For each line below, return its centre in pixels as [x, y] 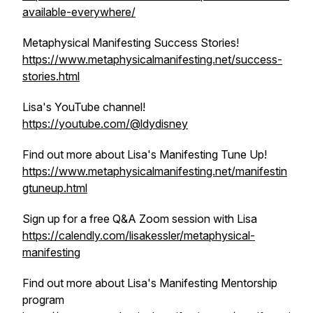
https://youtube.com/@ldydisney [105, 124]
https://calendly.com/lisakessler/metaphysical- [139, 235]
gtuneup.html [55, 188]
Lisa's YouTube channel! [84, 107]
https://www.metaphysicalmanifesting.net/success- [152, 59]
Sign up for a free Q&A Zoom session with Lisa [140, 219]
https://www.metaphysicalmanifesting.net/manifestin [155, 171]
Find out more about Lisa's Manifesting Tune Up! [145, 154]
